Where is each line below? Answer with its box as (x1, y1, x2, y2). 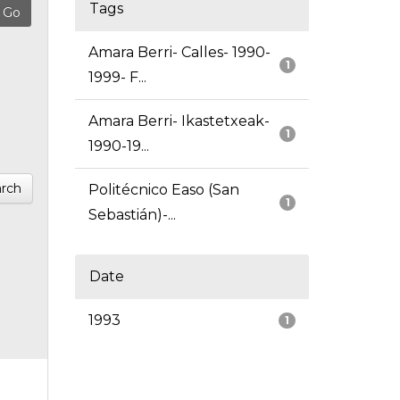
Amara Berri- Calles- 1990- (87, 44, 271, 62)
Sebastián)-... (87, 206, 176, 224)
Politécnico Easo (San (87, 181, 239, 199)
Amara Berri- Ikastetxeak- (87, 112, 270, 130)
